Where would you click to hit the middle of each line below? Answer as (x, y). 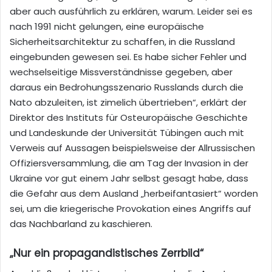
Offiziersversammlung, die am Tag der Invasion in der (129, 163)
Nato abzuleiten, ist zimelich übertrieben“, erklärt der (128, 103)
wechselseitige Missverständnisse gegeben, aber (121, 72)
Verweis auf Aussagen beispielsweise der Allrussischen (132, 148)
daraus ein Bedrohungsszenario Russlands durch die (127, 87)
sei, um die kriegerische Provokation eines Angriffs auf (131, 209)
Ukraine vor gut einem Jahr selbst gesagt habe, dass (129, 178)
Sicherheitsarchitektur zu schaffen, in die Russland (122, 42)
